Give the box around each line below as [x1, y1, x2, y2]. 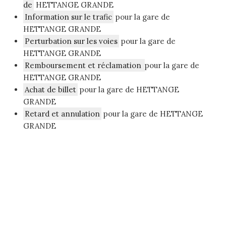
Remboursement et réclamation [25, 61, 143, 71]
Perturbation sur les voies [25, 36, 118, 46]
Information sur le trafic [25, 12, 112, 22]
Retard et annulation [25, 109, 100, 119]
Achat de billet [25, 85, 76, 95]
